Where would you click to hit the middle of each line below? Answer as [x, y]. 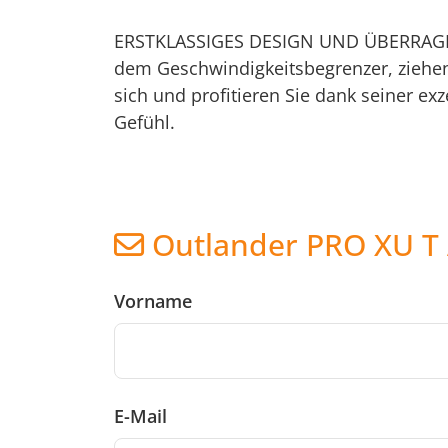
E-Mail [140, 416]
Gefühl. [144, 122]
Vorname [153, 301]
